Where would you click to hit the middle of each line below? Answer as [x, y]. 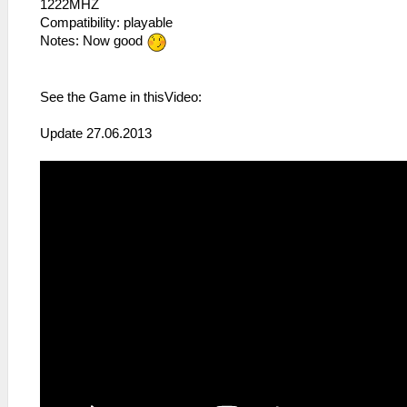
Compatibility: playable [106, 23]
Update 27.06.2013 [96, 133]
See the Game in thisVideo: [121, 97]
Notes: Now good [93, 41]
